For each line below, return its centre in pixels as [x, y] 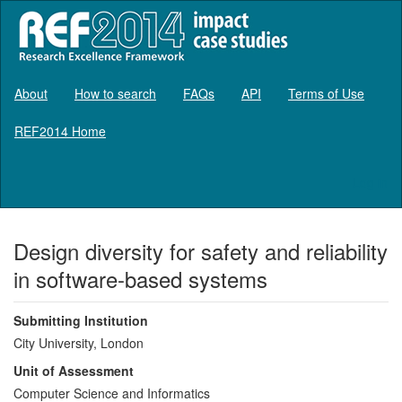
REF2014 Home [60, 131]
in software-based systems [140, 278]
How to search [115, 93]
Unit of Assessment [74, 370]
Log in [370, 182]
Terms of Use [326, 93]
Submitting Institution [81, 320]
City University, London [79, 342]
